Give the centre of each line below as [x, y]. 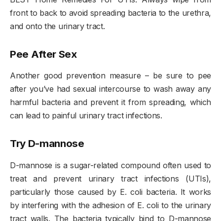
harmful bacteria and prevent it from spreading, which [110, 102]
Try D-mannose [47, 144]
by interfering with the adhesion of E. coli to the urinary [110, 205]
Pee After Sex [43, 54]
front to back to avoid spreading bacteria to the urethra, [110, 13]
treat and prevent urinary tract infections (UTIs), [110, 178]
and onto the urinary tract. [57, 26]
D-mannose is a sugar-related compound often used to [110, 165]
